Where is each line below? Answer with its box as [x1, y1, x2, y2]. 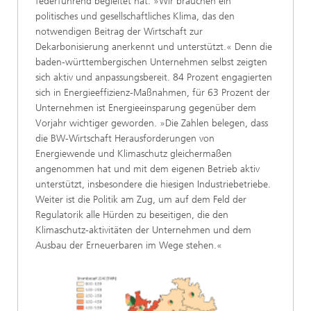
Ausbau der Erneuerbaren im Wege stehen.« [35, 239, 222, 251]
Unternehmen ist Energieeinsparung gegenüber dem [35, 101, 256, 114]
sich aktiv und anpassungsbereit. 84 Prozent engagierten [35, 71, 272, 83]
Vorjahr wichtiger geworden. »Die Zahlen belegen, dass [35, 117, 268, 129]
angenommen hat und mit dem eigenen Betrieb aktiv [35, 162, 260, 175]
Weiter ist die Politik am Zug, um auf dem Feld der [35, 193, 246, 205]
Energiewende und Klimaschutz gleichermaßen [35, 147, 232, 160]
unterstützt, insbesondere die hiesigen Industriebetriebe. [35, 178, 271, 190]
